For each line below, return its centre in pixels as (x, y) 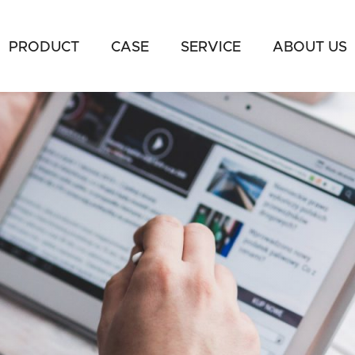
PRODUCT (44, 48)
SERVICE (211, 48)
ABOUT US (310, 48)
